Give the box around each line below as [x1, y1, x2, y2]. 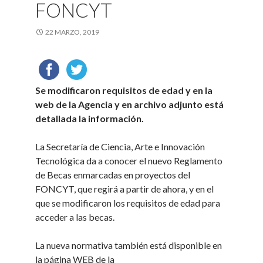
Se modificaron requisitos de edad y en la [35, 85, 213, 96]
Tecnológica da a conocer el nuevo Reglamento [35, 155, 223, 166]
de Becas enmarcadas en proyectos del [35, 169, 191, 180]
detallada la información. [35, 113, 144, 124]
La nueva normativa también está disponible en [35, 240, 222, 251]
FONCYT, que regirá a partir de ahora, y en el [35, 183, 214, 194]
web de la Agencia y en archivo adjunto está [35, 99, 224, 110]
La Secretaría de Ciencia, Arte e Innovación [35, 141, 205, 152]
